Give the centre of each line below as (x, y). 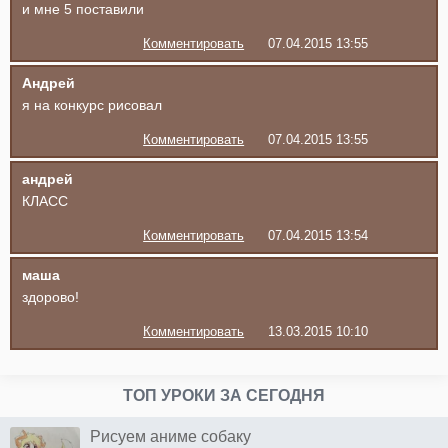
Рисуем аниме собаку (170, 436)
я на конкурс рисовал (92, 104)
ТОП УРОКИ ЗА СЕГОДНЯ (224, 395)
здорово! (50, 296)
